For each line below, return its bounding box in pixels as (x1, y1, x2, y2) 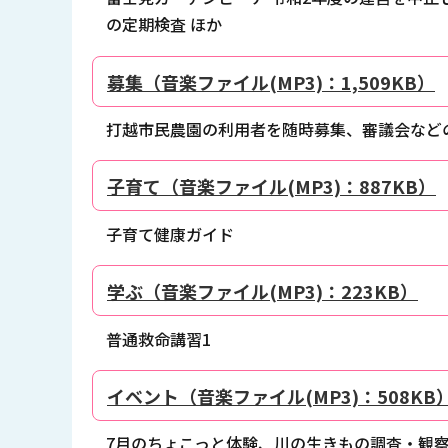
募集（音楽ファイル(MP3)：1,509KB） (107, 68, 435, 95)
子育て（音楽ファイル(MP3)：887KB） (107, 173, 436, 200)
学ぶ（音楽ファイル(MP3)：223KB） (107, 278, 418, 305)
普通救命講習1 (105, 326, 211, 351)
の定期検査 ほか (105, 12, 222, 37)
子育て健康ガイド (105, 221, 234, 246)
